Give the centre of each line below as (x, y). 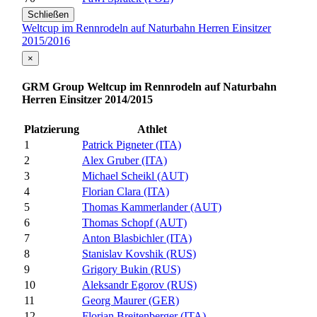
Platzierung (52, 129)
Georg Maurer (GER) (131, 301)
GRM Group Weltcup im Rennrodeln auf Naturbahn (149, 86)
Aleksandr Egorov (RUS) (139, 285)
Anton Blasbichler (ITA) (137, 238)
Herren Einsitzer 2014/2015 (87, 99)
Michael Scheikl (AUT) (135, 176)
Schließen (48, 15)
